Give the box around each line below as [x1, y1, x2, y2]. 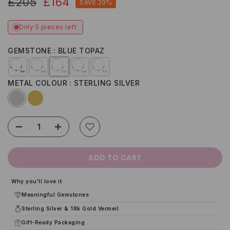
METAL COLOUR [8, 79, 67, 88]
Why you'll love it [11, 178, 62, 185]
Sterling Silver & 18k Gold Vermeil [22, 205, 119, 212]
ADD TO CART [88, 152, 142, 163]
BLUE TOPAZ [57, 46, 105, 55]
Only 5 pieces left [18, 23, 76, 31]
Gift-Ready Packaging [22, 219, 85, 225]
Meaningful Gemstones [22, 191, 89, 198]
